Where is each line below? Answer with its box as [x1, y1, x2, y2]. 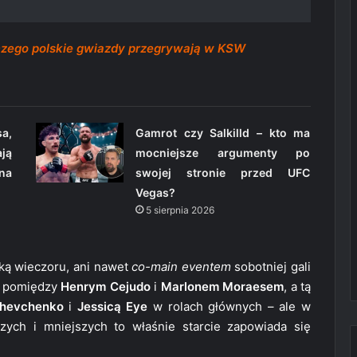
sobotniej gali [230, 259, 312, 275]
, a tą [284, 279, 311, 295]
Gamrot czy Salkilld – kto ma [135, 126, 311, 140]
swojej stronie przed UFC [135, 166, 311, 180]
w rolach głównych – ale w [147, 299, 312, 315]
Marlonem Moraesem [160, 279, 284, 295]
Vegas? [135, 186, 175, 200]
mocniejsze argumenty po [135, 146, 311, 160]
